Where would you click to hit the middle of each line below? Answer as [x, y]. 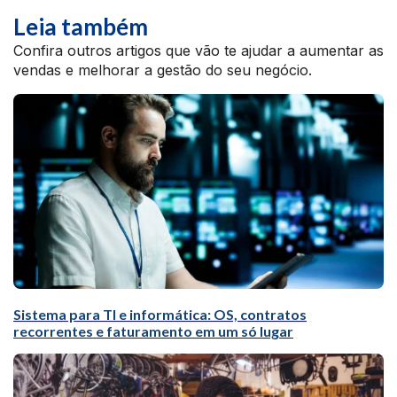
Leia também [81, 27]
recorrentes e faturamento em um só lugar [153, 331]
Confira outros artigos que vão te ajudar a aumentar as [198, 51]
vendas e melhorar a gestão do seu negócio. [163, 70]
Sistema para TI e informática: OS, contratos [160, 315]
